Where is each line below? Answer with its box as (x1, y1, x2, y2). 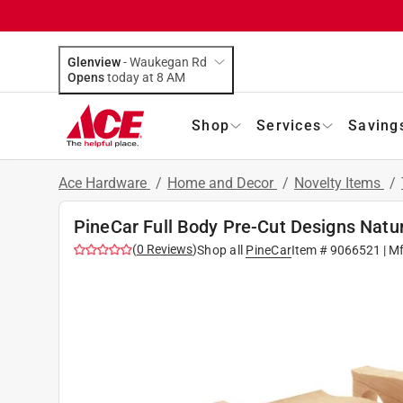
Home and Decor (167, 174, 277, 192)
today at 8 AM (166, 69, 185, 85)
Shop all (197, 242, 243, 257)
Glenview (67, 54, 121, 69)
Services (256, 116, 321, 134)
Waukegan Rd (130, 54, 207, 69)
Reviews (144, 241, 193, 256)
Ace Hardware (58, 174, 150, 192)
